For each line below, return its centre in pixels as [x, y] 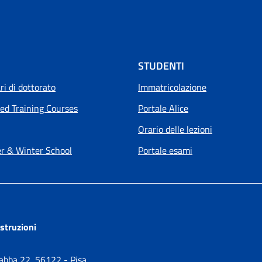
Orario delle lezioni [175, 129]
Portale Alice [163, 108]
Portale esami [165, 150]
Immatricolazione [172, 87]
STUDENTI [161, 65]
